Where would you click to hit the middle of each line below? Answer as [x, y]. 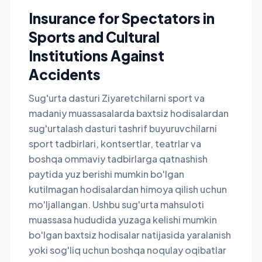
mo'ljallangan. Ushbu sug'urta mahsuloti [116, 204]
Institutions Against [96, 56]
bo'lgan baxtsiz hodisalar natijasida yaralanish [130, 235]
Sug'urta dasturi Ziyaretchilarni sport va [117, 98]
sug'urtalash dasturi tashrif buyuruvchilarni [123, 128]
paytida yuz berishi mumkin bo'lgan [106, 174]
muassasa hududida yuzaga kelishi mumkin [123, 220]
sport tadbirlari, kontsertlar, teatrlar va [115, 144]
